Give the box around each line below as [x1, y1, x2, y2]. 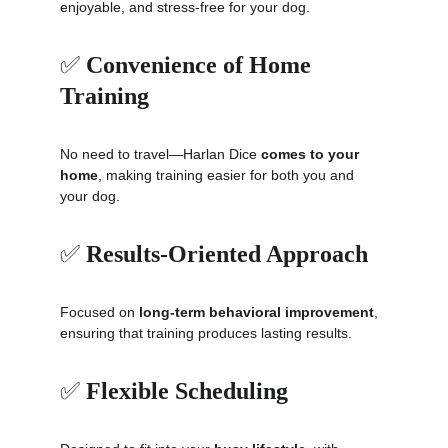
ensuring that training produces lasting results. [60, 325, 352, 341]
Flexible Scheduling [86, 378, 288, 404]
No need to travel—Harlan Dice [60, 146, 261, 162]
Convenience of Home [86, 52, 317, 78]
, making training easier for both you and [98, 167, 358, 183]
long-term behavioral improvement [139, 304, 374, 320]
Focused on [60, 304, 139, 320]
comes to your [261, 146, 363, 162]
